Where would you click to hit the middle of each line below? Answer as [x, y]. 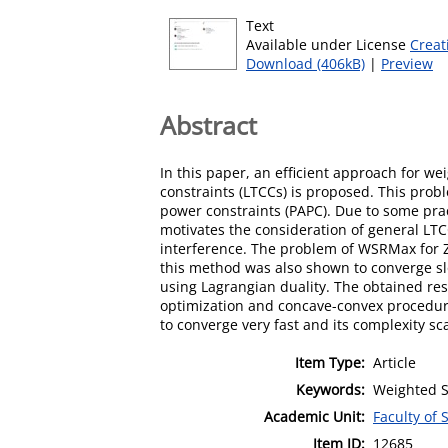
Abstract [208, 124]
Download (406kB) [305, 63]
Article [394, 362]
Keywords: [330, 389]
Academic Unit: [314, 416]
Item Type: [330, 362]
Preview [407, 63]
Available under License [328, 44]
